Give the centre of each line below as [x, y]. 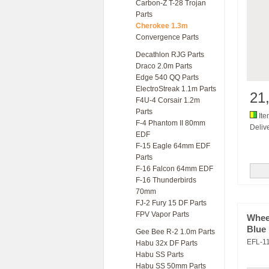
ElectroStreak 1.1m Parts [176, 89]
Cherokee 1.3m [162, 26]
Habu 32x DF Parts [167, 243]
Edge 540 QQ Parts [167, 77]
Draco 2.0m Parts [164, 66]
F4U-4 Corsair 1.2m [168, 100]
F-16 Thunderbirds [166, 180]
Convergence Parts [167, 37]
